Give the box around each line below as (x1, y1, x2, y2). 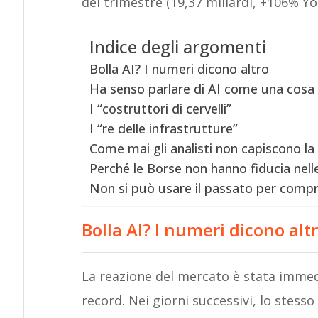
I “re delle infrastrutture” (89, 120, 238, 138)
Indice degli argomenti (89, 35, 266, 59)
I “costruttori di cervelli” (89, 100, 231, 118)
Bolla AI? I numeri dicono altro (89, 60, 269, 78)
